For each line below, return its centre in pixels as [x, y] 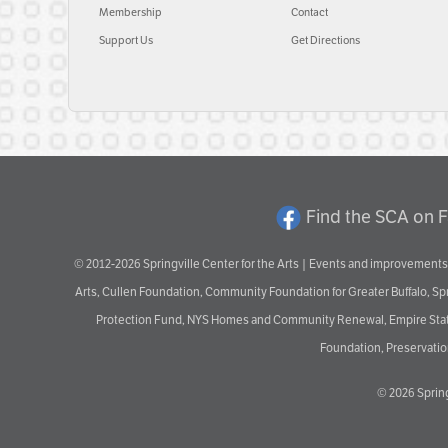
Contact [309, 12]
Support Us [126, 40]
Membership [131, 12]
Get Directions [325, 40]
